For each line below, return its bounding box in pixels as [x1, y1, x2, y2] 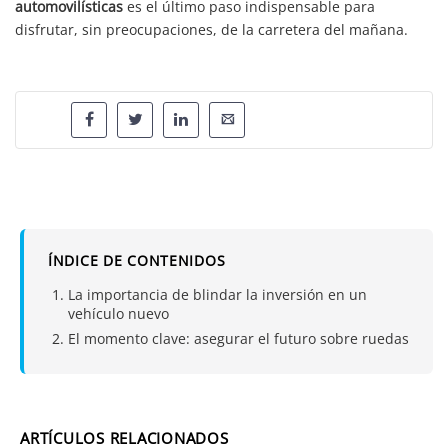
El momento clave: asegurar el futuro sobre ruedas [68, 329, 409, 349]
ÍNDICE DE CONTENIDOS [48, 251, 226, 271]
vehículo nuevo [68, 304, 169, 324]
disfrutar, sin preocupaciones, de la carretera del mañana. [15, 20, 408, 40]
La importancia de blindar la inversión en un [68, 285, 367, 305]
